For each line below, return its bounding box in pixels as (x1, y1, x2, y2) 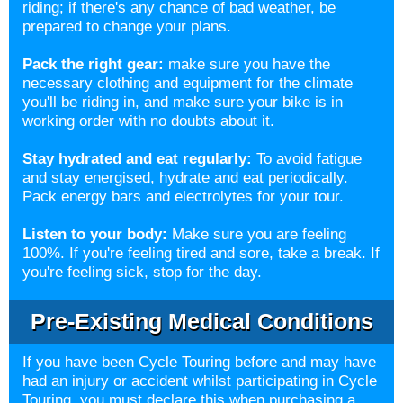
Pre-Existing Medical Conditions (30, 309, 373, 334)
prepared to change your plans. (22, 18, 231, 35)
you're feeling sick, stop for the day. (22, 264, 266, 281)
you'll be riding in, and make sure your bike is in (22, 94, 343, 111)
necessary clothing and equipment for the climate (22, 75, 353, 92)
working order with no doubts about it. (22, 112, 274, 130)
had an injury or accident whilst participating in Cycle (22, 372, 377, 390)
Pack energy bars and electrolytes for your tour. (22, 188, 344, 205)
